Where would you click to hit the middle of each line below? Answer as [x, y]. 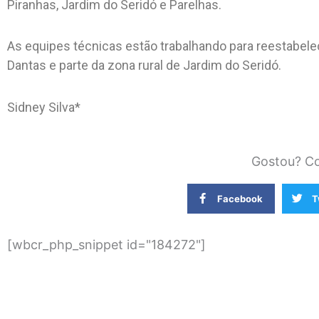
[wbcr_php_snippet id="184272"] [106, 245]
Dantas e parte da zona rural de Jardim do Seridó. [144, 66]
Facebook [240, 198]
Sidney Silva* [44, 107]
